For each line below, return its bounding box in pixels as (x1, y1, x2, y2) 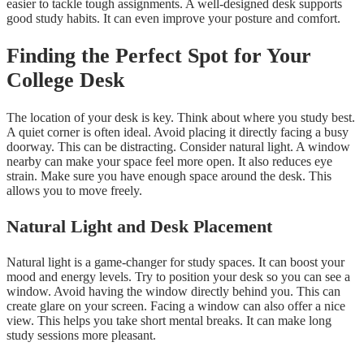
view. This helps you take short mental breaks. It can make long (6, 313, 331, 327)
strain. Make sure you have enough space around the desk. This (6, 168, 331, 183)
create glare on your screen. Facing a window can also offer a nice (6, 298, 345, 313)
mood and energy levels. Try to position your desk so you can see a (6, 269, 350, 284)
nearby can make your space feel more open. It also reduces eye (6, 154, 332, 168)
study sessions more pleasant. (6, 327, 156, 342)
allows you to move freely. (6, 183, 142, 197)
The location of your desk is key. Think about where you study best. (6, 110, 355, 124)
